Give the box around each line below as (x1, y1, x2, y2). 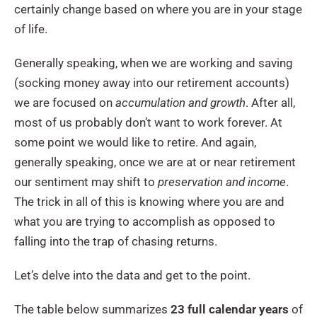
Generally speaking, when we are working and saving (14, 55, 293, 70)
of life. (14, 21, 47, 36)
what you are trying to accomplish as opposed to (14, 214, 275, 229)
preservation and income (158, 174, 286, 189)
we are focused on (14, 95, 115, 110)
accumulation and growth (115, 95, 246, 110)
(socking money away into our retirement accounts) (14, 75, 289, 90)
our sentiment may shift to (14, 174, 158, 189)
